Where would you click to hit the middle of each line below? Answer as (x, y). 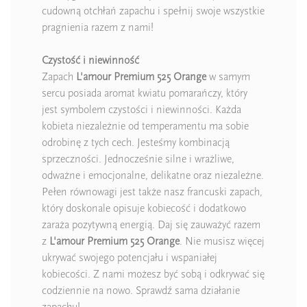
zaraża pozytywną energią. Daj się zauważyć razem (151, 224)
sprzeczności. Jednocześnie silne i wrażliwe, (138, 159)
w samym (228, 76)
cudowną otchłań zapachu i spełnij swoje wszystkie (153, 11)
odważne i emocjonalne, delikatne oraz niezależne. (153, 175)
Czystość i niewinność (90, 60)
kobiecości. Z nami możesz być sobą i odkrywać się (153, 274)
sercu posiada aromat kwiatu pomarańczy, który (145, 93)
